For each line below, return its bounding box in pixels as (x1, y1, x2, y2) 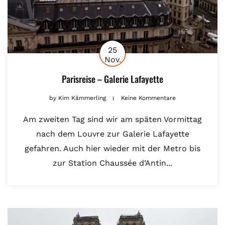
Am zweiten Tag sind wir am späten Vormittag (23, 114, 202, 124)
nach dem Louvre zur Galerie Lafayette (36, 129, 189, 139)
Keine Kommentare (121, 94, 176, 101)
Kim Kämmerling (56, 94, 108, 101)
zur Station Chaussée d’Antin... (53, 158, 172, 168)
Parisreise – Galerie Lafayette (62, 72, 163, 85)
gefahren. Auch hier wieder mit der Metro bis (25, 143, 200, 153)
